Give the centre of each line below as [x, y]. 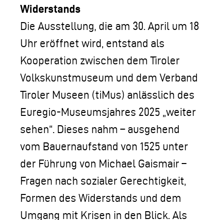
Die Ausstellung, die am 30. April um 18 [110, 26]
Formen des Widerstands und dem [101, 198]
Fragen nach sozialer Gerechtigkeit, [103, 181]
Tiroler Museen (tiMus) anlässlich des [107, 95]
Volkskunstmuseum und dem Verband [109, 78]
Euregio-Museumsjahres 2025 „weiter [108, 112]
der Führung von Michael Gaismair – [103, 164]
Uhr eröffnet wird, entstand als [92, 43]
